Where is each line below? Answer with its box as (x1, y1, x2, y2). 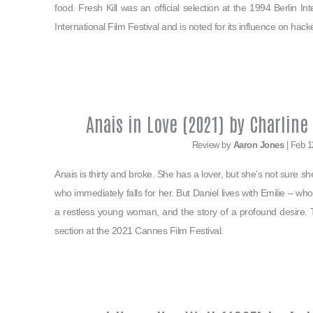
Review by (191, 140, 233, 151)
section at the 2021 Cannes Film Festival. (54, 225, 224, 237)
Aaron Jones (233, 140, 284, 151)
